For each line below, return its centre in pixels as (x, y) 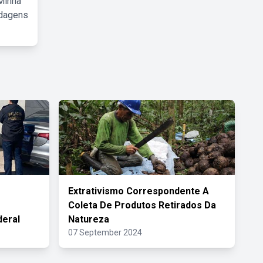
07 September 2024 (105, 232)
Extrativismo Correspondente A (139, 191)
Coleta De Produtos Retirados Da (142, 205)
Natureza (89, 219)
